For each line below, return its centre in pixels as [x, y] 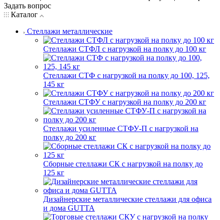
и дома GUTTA [69, 208]
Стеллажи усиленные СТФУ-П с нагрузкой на [121, 128]
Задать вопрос [27, 5]
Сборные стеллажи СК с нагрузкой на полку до [123, 164]
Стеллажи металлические [70, 31]
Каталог [24, 14]
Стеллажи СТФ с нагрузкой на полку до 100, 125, [126, 75]
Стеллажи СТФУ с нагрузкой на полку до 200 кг [125, 102]
